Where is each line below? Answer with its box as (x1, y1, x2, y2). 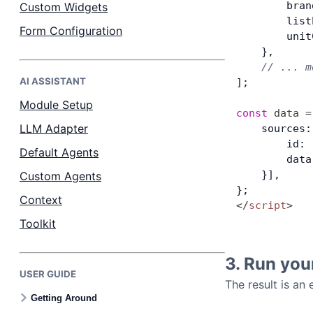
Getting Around (31, 292, 97, 303)
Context (20, 193, 62, 207)
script (249, 199, 286, 212)
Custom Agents (20, 169, 101, 183)
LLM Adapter (20, 122, 88, 136)
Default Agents (20, 145, 99, 159)
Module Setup (20, 98, 93, 112)
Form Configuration (20, 24, 122, 38)
